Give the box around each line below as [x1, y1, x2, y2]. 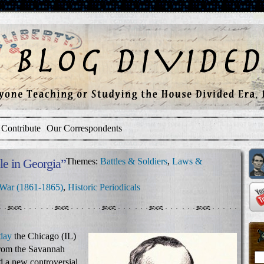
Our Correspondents [47, 123, 122, 133]
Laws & [172, 156, 202, 166]
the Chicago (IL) [12, 231, 76, 241]
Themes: [66, 156, 100, 166]
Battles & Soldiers [100, 156, 167, 166]
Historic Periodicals [68, 182, 140, 192]
